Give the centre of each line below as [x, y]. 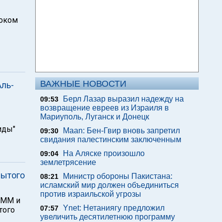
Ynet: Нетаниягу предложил [114, 208]
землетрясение [68, 162]
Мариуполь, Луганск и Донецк [95, 117]
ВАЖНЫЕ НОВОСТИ [83, 84]
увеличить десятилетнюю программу [108, 217]
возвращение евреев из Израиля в [105, 108]
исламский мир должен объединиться [110, 185]
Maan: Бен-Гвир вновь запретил [121, 131]
